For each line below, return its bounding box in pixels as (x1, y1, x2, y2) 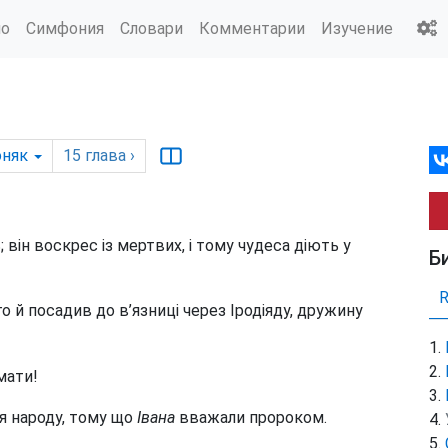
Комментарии (199, 18, 305, 38)
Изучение (321, 18, 393, 38)
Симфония (26, 18, 104, 38)
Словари (120, 18, 183, 38)
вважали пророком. (175, 408, 327, 428)
